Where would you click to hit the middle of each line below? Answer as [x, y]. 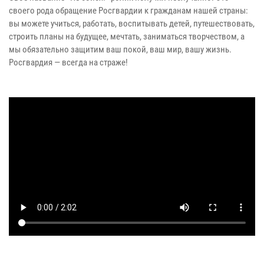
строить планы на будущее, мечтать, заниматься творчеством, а [127, 36]
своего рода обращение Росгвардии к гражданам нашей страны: [128, 10]
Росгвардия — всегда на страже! [68, 62]
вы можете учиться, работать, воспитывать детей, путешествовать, [132, 23]
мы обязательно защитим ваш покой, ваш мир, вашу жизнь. [120, 49]
